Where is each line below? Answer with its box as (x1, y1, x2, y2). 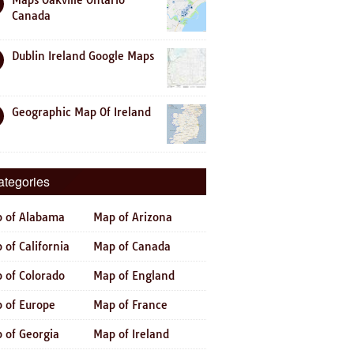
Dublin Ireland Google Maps (12, 49, 154, 63)
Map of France (93, 298, 168, 312)
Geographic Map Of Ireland (12, 105, 151, 119)
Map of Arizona (93, 210, 172, 224)
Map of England (93, 269, 175, 283)
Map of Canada (93, 239, 171, 254)
